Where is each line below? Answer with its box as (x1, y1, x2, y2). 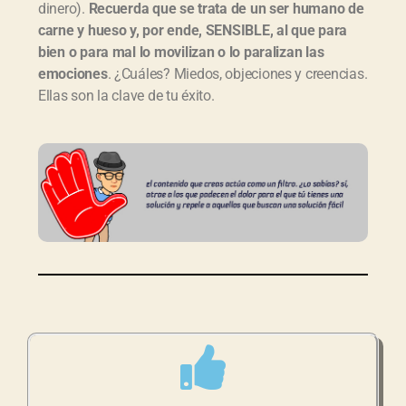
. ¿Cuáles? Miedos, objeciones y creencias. (107, 64, 368, 82)
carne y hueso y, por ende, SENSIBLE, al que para (38, 21, 348, 39)
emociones (38, 64, 108, 82)
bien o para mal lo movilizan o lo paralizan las (38, 43, 324, 61)
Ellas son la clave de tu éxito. (38, 86, 215, 104)
